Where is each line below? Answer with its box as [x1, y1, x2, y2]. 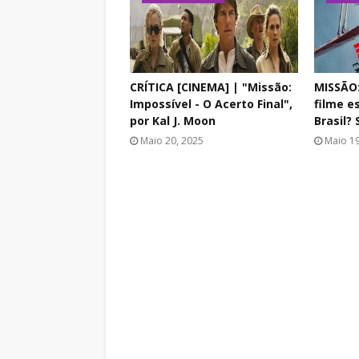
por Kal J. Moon [130, 113, 216, 128]
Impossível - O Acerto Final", [130, 96, 292, 111]
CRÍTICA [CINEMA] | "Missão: [130, 79, 292, 95]
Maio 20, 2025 [140, 134, 204, 147]
